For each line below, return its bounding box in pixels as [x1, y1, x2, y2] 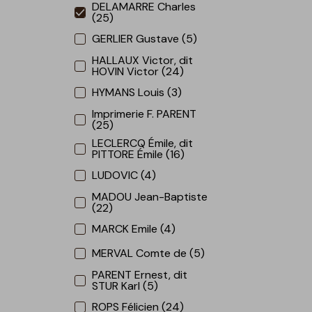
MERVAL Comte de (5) [92, 246, 205, 261]
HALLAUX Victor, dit [92, 52, 194, 68]
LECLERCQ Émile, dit [92, 135, 194, 150]
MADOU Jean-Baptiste [92, 189, 208, 204]
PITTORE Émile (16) [92, 146, 185, 162]
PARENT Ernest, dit [92, 267, 188, 282]
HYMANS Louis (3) [92, 85, 182, 100]
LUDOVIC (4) [92, 168, 157, 183]
